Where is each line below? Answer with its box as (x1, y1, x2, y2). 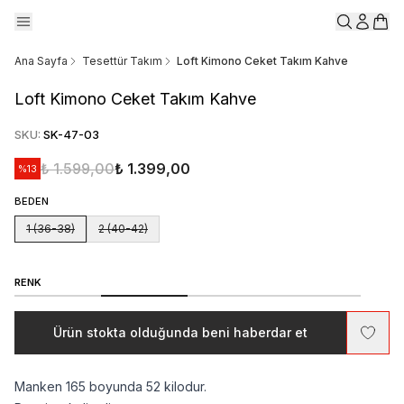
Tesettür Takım (82, 54, 162, 68)
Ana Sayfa (14, 54, 68, 68)
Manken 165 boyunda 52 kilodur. (14, 379, 207, 394)
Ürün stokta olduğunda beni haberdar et (53, 325, 308, 340)
